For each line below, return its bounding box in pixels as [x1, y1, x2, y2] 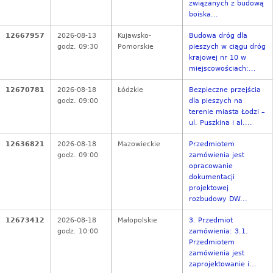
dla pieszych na [189, 97, 243, 105]
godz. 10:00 [57, 227, 98, 236]
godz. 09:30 [57, 43, 98, 51]
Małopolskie [118, 216, 157, 225]
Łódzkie [118, 86, 143, 94]
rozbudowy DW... [189, 195, 247, 204]
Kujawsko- [118, 32, 151, 40]
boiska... [189, 10, 218, 19]
